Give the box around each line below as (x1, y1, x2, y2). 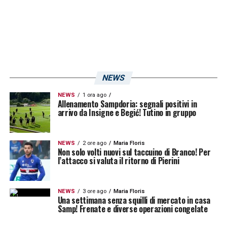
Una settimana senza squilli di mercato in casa (57, 194, 210, 206)
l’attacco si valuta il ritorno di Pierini (57, 154, 179, 167)
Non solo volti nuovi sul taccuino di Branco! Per (57, 145, 211, 158)
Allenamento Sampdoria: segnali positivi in (57, 97, 197, 110)
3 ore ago (82, 187, 106, 195)
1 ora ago (82, 91, 106, 98)
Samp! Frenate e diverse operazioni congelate (57, 202, 208, 215)
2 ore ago (82, 139, 106, 146)
